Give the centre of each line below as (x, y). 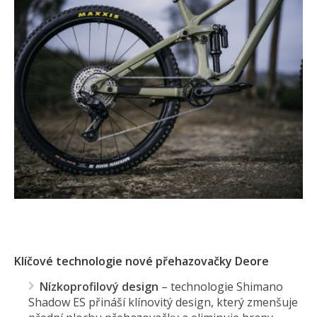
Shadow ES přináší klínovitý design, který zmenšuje (163, 302)
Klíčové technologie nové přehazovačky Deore (142, 261)
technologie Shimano (225, 287)
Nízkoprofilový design (99, 287)
